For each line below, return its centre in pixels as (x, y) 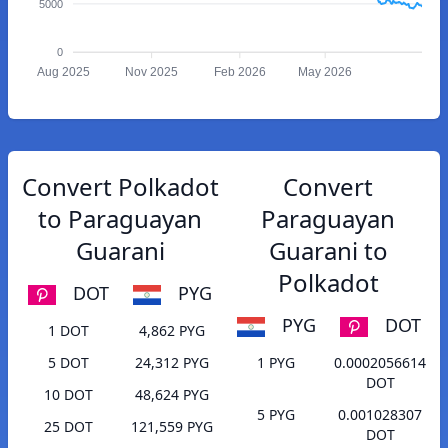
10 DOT (68, 395)
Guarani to (328, 250)
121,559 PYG (172, 427)
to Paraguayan (120, 218)
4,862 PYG (172, 331)
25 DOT (68, 427)
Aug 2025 (63, 72)
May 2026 (325, 72)
